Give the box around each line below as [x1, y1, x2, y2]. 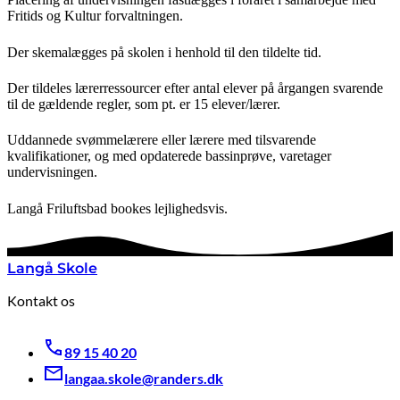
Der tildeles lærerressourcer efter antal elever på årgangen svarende [7, 79, 383, 96]
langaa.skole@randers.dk [64, 369, 223, 387]
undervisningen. [7, 164, 97, 180]
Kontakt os [7, 291, 75, 309]
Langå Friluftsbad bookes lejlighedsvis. [7, 200, 228, 216]
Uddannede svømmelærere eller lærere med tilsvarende [7, 132, 316, 148]
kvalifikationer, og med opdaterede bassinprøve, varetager [7, 148, 331, 164]
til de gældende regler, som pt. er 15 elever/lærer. [7, 96, 280, 112]
